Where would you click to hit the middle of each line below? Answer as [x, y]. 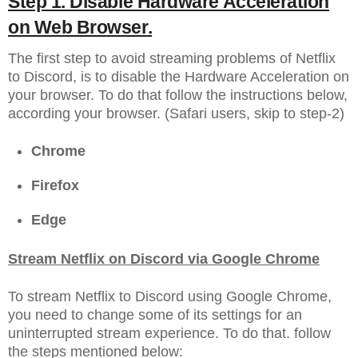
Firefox [55, 186]
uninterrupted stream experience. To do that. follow [169, 333]
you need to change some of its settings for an [155, 314]
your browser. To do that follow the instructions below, [178, 95]
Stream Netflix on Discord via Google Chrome [164, 259]
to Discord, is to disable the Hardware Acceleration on [179, 76]
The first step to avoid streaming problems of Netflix [172, 58]
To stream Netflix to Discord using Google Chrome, [170, 296]
